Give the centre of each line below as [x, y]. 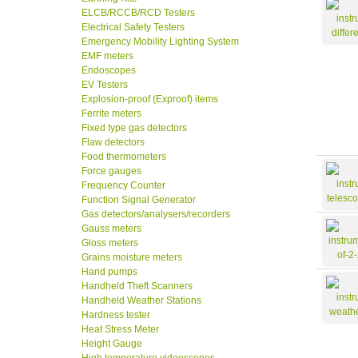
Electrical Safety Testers [133, 28]
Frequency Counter [123, 186]
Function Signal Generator [139, 200]
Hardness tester [116, 315]
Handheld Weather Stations [141, 301]
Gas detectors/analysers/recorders [156, 215]
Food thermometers [124, 157]
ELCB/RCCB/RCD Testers [138, 13]
